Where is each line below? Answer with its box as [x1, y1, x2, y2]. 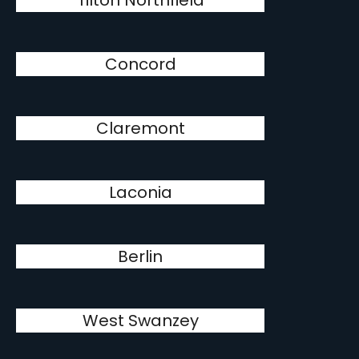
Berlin [118, 245, 163, 268]
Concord [104, 53, 176, 75]
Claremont [95, 117, 185, 139]
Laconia [108, 181, 172, 204]
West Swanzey [82, 309, 199, 332]
